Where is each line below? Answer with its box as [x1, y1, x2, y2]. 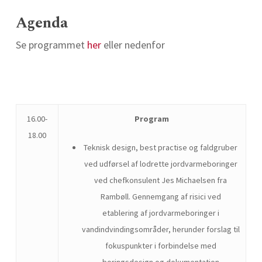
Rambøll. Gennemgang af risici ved [100, 191, 221, 202]
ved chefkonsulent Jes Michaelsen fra [94, 174, 227, 185]
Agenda [16, 11, 68, 35]
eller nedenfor [101, 37, 166, 51]
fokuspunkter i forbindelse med [105, 240, 216, 251]
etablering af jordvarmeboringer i [102, 207, 219, 218]
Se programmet [16, 37, 88, 51]
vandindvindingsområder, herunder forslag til [81, 223, 240, 235]
